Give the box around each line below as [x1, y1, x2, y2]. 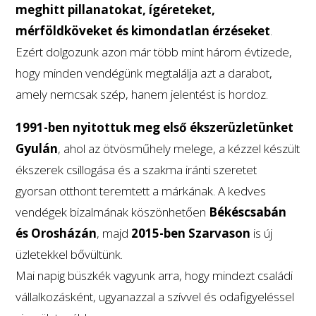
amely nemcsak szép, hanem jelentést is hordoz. [16, 86, 269, 102]
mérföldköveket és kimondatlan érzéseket [16, 23, 271, 39]
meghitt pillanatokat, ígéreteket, [16, 1, 216, 18]
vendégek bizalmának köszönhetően [16, 204, 209, 220]
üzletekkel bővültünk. [16, 246, 123, 262]
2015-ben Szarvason [131, 225, 251, 241]
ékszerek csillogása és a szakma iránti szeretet [16, 162, 257, 178]
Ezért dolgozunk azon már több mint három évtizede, [16, 44, 293, 60]
